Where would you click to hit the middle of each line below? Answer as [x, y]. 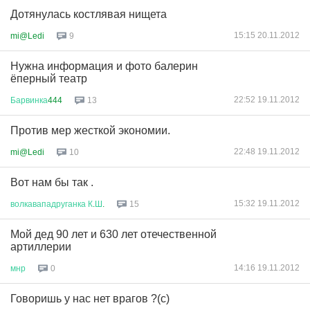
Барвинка [29, 100]
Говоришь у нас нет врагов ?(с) [90, 299]
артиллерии [41, 247]
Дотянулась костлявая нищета [89, 14]
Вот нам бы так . [52, 182]
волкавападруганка [48, 204]
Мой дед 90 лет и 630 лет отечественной [113, 234]
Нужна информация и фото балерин [104, 66]
